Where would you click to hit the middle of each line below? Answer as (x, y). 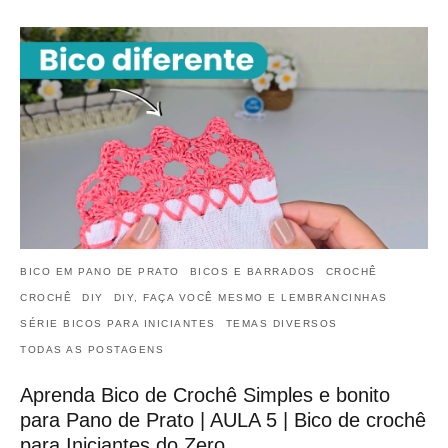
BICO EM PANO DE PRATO (100, 271)
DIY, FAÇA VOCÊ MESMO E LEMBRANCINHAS (250, 297)
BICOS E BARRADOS (252, 271)
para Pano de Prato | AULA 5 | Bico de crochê (223, 419)
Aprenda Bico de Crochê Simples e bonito (205, 394)
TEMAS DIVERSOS (281, 323)
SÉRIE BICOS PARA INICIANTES (118, 323)
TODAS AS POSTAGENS (92, 349)
